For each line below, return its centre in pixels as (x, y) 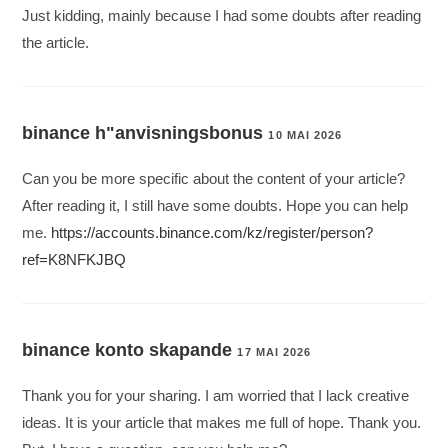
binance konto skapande (127, 350)
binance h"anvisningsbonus (143, 133)
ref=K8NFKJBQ (74, 260)
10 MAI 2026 (305, 135)
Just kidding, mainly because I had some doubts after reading (222, 16)
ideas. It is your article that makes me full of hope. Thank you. (222, 423)
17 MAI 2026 (274, 352)
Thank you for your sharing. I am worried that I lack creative (216, 396)
